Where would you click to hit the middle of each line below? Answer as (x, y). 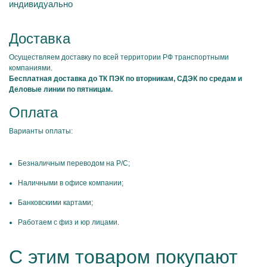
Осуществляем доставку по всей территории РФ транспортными (119, 57)
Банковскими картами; (55, 203)
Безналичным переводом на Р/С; (74, 163)
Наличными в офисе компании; (71, 183)
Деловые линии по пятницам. (61, 89)
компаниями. (31, 68)
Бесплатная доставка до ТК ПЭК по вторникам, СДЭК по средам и (125, 79)
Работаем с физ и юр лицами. (69, 222)
